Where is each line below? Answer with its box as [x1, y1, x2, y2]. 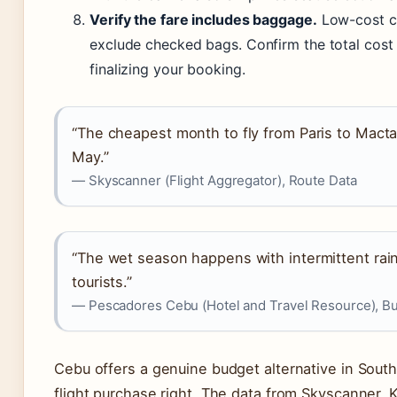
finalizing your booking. [90, 60, 245, 78]
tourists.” [72, 273, 133, 291]
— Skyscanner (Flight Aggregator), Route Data [72, 172, 357, 189]
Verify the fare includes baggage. [90, 11, 317, 28]
